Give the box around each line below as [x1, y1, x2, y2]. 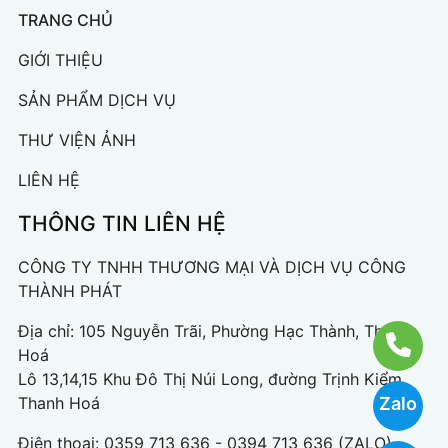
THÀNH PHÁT [18, 281, 122, 301]
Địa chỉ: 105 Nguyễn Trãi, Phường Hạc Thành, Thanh [18, 321, 410, 341]
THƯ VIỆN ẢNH [18, 130, 136, 150]
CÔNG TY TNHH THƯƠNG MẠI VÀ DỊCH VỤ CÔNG [18, 257, 406, 277]
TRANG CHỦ [18, 10, 113, 30]
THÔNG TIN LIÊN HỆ [18, 211, 226, 236]
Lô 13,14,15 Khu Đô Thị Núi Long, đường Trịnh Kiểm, [18, 369, 406, 389]
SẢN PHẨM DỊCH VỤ [18, 90, 176, 110]
